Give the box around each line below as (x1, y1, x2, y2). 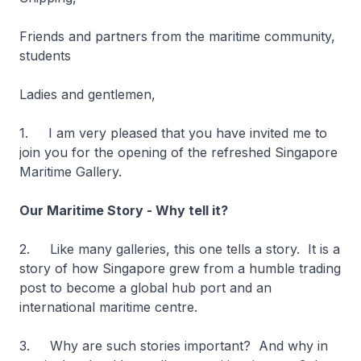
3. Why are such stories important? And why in (19, 338, 328, 354)
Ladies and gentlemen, (19, 86, 156, 102)
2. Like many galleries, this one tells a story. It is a (19, 241, 340, 257)
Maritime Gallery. (19, 164, 126, 180)
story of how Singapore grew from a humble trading (19, 260, 341, 276)
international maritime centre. (19, 299, 210, 315)
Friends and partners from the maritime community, (19, 28, 335, 44)
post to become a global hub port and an (19, 280, 272, 296)
